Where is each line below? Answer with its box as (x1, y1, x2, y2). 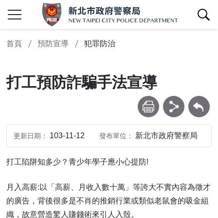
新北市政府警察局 (135, 131, 198, 140)
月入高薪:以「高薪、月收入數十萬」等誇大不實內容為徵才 (6, 183, 211, 192)
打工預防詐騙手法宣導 (6, 73, 158, 91)
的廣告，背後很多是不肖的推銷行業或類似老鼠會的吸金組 (6, 197, 209, 205)
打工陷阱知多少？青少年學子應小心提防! (6, 158, 149, 166)
